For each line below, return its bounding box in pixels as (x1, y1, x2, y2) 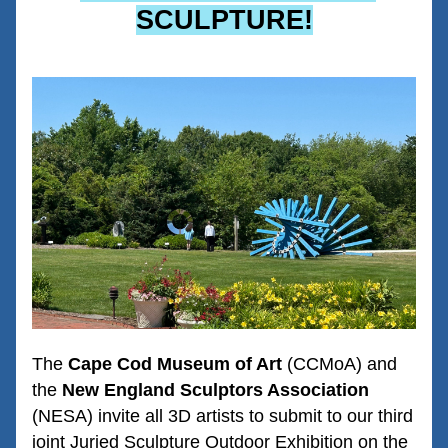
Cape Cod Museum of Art (68, 354, 282, 374)
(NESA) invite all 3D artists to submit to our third (32, 406, 413, 426)
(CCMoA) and (282, 354, 397, 374)
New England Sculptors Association (62, 380, 369, 400)
